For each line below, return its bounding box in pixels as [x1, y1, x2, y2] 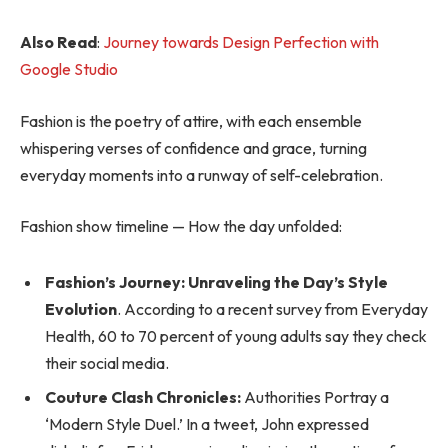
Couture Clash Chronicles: [45, 387, 241, 408]
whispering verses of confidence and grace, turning [20, 137, 367, 158]
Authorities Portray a [241, 387, 389, 408]
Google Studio [20, 59, 118, 80]
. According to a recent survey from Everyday [117, 299, 428, 320]
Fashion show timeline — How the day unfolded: [20, 216, 342, 237]
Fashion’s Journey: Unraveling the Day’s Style [45, 272, 388, 293]
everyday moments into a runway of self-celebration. [20, 164, 383, 185]
